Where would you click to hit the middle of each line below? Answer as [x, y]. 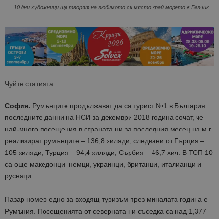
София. [18, 106]
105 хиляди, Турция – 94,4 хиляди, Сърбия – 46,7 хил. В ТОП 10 [109, 153]
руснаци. [19, 176]
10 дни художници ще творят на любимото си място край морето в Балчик [111, 8]
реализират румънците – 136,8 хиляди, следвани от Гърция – [105, 141]
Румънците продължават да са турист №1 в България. [119, 106]
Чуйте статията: [30, 84]
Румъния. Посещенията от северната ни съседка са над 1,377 [106, 211]
